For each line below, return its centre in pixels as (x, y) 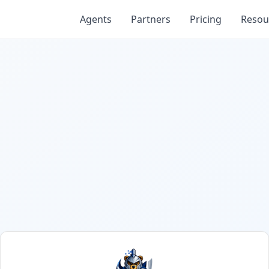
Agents (96, 19)
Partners (151, 19)
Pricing (206, 19)
